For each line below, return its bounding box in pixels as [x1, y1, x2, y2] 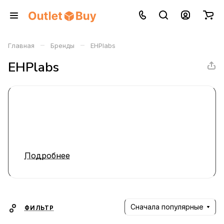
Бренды [50, 41, 74, 49]
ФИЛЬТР [24, 204, 54, 211]
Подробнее [24, 150, 70, 160]
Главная [8, 41, 34, 49]
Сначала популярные [130, 202, 203, 211]
